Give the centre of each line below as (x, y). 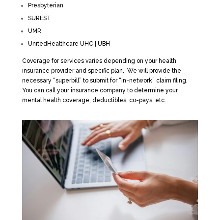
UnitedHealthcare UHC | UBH (69, 44)
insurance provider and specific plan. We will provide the (101, 71)
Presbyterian (45, 6)
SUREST (39, 18)
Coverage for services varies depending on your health (99, 61)
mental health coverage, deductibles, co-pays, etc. (94, 100)
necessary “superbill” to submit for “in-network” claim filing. (105, 81)
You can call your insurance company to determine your (100, 91)
